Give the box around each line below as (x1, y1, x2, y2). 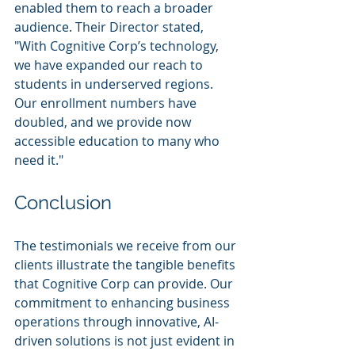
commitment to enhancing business (14, 294, 233, 311)
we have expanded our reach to (14, 56, 206, 74)
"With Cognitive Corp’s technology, (14, 37, 222, 55)
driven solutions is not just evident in (14, 332, 238, 349)
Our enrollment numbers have (14, 94, 200, 112)
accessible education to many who (14, 132, 223, 150)
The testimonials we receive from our (14, 237, 239, 254)
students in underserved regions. (14, 75, 216, 93)
